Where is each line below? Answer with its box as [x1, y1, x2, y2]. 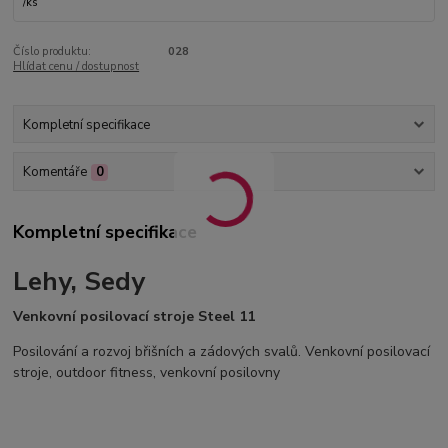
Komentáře [22, 162, 87, 181]
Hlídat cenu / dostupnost [13, 59, 140, 75]
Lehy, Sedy [13, 263, 146, 300]
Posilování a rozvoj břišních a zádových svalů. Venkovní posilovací [13, 341, 431, 361]
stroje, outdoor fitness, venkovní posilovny [13, 362, 281, 382]
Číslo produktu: [13, 44, 92, 60]
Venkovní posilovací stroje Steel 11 [13, 306, 256, 326]
